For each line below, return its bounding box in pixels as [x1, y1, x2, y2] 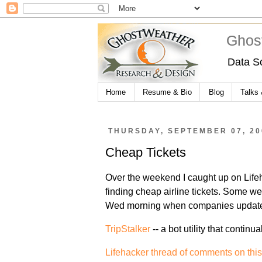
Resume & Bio [142, 88, 192, 96]
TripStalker [105, 223, 151, 234]
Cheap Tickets [105, 144, 187, 160]
